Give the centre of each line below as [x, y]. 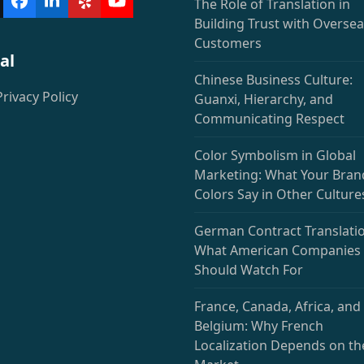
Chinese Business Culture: [273, 79]
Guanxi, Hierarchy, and [264, 99]
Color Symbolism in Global [275, 155]
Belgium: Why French [259, 325]
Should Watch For [249, 269]
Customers [228, 43]
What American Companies [277, 250]
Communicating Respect [269, 118]
